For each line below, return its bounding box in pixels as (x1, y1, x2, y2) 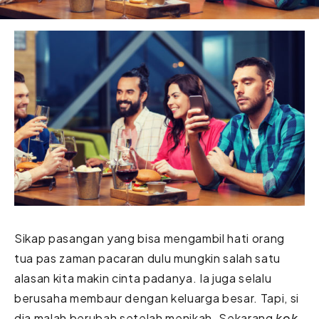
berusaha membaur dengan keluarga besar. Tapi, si (14, 290, 299, 305)
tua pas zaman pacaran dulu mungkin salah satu (14, 250, 281, 266)
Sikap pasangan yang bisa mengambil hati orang (14, 230, 285, 246)
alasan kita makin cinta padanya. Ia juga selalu (14, 270, 272, 286)
